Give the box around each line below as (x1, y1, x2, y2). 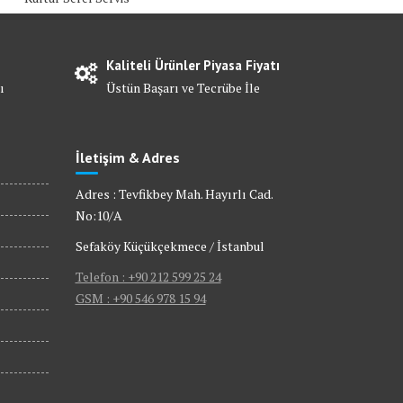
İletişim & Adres (75, 148, 180, 166)
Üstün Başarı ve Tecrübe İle (106, 79, 261, 96)
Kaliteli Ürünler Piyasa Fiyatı (106, 57, 281, 74)
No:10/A (75, 207, 122, 224)
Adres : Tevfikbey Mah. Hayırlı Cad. (75, 185, 273, 202)
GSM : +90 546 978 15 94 (75, 290, 206, 307)
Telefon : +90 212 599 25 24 (75, 268, 221, 285)
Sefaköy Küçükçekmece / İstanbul (75, 237, 264, 255)
